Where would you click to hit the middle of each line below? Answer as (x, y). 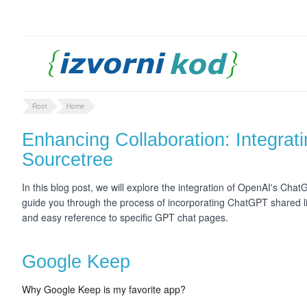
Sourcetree (67, 160)
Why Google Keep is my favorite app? (104, 289)
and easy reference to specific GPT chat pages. (126, 217)
